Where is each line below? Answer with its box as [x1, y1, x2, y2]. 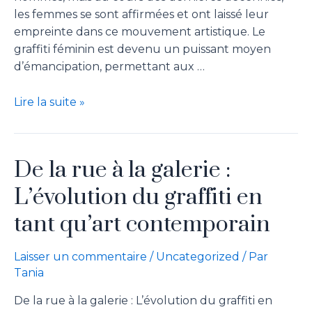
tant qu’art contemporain [14, 210, 270, 239]
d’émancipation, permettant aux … [14, 60, 205, 74]
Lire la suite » [14, 95, 85, 109]
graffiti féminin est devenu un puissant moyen [14, 42, 271, 56]
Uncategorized [156, 249, 240, 263]
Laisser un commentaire [14, 249, 147, 263]
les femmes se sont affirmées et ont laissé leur [14, 8, 269, 22]
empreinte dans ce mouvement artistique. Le [14, 25, 265, 39]
